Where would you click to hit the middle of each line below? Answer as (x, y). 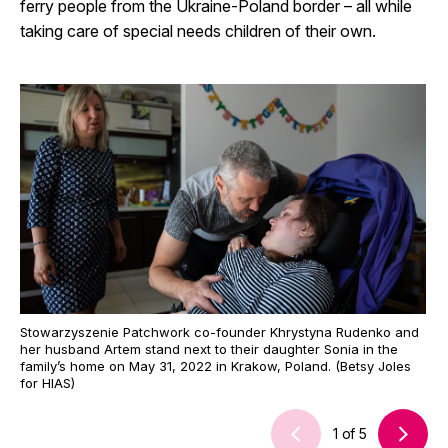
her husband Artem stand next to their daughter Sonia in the (209, 348)
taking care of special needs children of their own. (198, 31)
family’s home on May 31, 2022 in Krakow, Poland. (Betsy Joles (215, 365)
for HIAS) (47, 382)
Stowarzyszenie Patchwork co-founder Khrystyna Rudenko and (219, 331)
